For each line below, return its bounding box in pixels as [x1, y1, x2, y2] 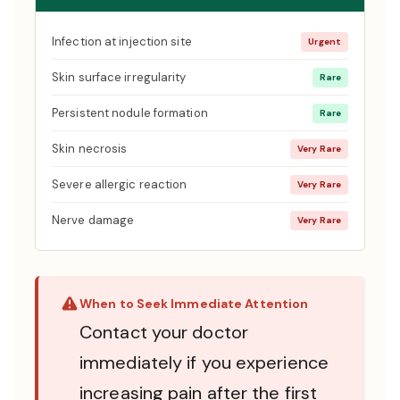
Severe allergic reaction [52, 177, 187, 192]
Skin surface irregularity [52, 70, 187, 85]
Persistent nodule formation [52, 105, 208, 121]
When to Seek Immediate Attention [79, 296, 309, 312]
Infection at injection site [52, 34, 192, 49]
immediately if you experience [79, 351, 329, 374]
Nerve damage [52, 212, 135, 228]
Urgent [308, 35, 341, 47]
